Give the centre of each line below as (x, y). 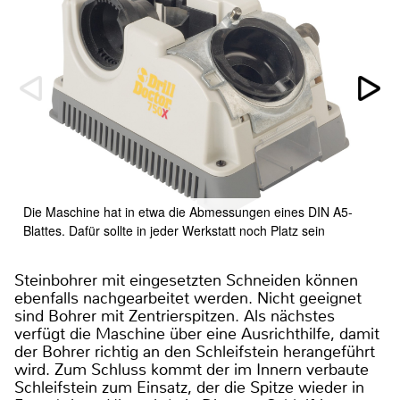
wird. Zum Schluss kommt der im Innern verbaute (192, 369)
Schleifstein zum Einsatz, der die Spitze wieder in (189, 387)
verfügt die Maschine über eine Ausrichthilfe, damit (197, 333)
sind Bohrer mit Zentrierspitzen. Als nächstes (175, 316)
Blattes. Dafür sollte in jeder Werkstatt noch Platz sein (174, 230)
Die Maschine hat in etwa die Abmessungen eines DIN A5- (188, 211)
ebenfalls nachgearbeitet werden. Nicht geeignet (188, 298)
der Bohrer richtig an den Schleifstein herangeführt (195, 351)
